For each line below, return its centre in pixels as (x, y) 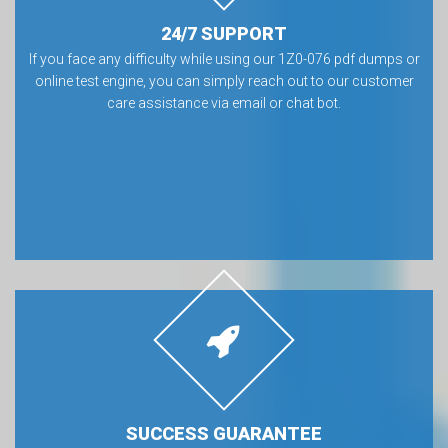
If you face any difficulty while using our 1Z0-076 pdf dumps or (224, 59)
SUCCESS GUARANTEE (224, 433)
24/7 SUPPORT (224, 33)
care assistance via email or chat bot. (224, 103)
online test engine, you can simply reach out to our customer (224, 81)
